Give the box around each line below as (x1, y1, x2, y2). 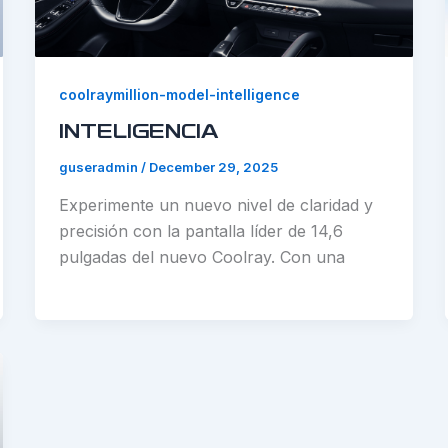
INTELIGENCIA (58, 123, 218, 142)
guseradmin (58, 158, 141, 175)
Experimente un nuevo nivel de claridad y (58, 194, 373, 215)
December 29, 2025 (148, 158, 278, 175)
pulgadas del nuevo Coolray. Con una (58, 246, 345, 267)
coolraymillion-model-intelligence (58, 86, 300, 104)
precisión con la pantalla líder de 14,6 (58, 220, 343, 241)
